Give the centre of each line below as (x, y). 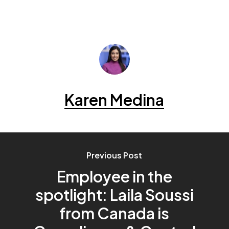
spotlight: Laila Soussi (114, 194)
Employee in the (114, 176)
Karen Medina (114, 99)
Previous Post (114, 155)
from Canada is (114, 213)
